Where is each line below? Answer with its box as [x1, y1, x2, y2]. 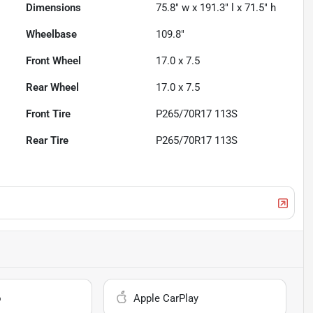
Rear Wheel [26, 81, 80, 94]
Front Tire [26, 108, 71, 121]
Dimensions [26, 1, 82, 15]
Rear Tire [26, 134, 69, 147]
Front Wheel [26, 54, 82, 68]
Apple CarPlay [133, 292, 199, 305]
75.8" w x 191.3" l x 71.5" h [156, 1, 277, 15]
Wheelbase [26, 28, 78, 41]
